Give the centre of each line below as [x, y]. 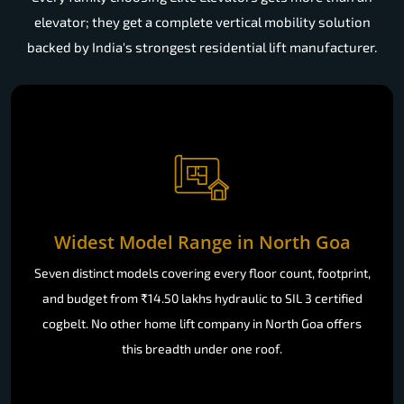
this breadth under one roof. [202, 348]
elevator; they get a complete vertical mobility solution [202, 22]
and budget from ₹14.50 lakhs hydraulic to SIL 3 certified [202, 298]
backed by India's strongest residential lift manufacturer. [202, 47]
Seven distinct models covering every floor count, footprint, [202, 272]
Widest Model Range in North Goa [202, 242]
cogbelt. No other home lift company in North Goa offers [202, 323]
